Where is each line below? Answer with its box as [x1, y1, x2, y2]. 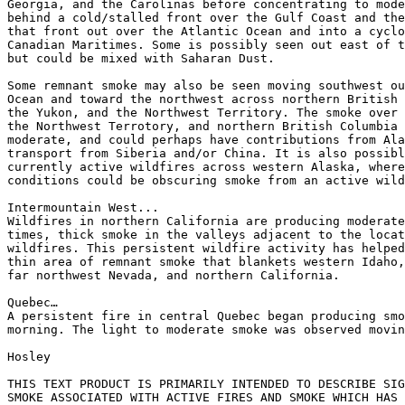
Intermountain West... [7, 201, 159, 214]
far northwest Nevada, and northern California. [7, 268, 340, 282]
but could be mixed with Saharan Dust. [7, 52, 275, 65]
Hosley [7, 350, 51, 363]
